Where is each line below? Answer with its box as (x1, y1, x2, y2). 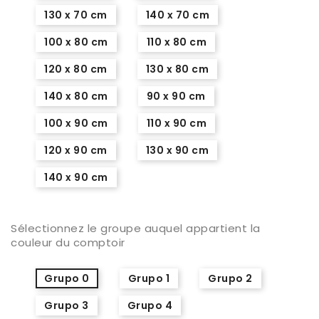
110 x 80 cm (146, 34, 206, 49)
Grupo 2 (208, 271, 253, 286)
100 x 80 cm (44, 34, 108, 49)
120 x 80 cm (44, 61, 108, 76)
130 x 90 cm (145, 142, 209, 157)
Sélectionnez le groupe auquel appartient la (11, 220, 261, 236)
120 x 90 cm (44, 142, 108, 157)
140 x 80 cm (44, 88, 108, 103)
